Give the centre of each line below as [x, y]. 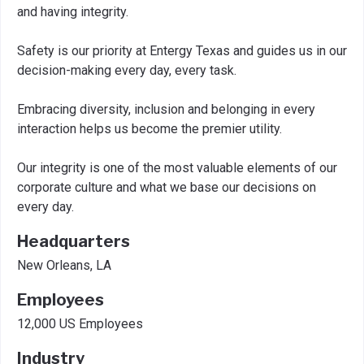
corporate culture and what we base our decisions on [167, 187]
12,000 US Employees [80, 324]
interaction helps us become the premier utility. [149, 129]
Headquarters [74, 241]
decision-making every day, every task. [127, 70]
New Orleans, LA [64, 265]
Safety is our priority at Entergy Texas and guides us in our [182, 51]
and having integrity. [73, 12]
